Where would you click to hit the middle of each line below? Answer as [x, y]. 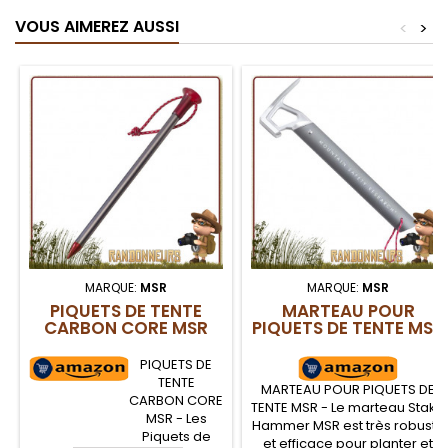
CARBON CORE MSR [126, 328]
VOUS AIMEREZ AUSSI [97, 27]
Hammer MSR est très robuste [348, 426]
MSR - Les [176, 419]
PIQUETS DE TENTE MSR [348, 328]
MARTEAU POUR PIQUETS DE [348, 390]
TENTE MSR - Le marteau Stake [348, 408]
